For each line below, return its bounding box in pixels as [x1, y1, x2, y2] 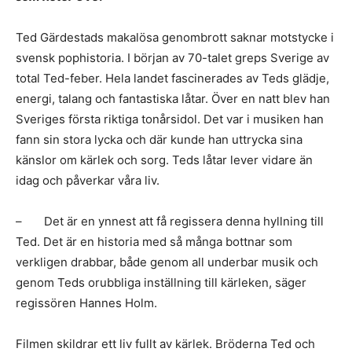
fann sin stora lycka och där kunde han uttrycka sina [16, 132, 302, 147]
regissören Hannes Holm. [16, 295, 157, 310]
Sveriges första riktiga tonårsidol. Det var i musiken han [16, 112, 324, 126]
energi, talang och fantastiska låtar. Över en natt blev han [16, 91, 330, 106]
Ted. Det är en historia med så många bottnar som [16, 234, 292, 249]
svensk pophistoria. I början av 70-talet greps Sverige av [16, 50, 329, 65]
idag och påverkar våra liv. [16, 173, 159, 188]
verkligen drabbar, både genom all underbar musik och [16, 255, 318, 269]
